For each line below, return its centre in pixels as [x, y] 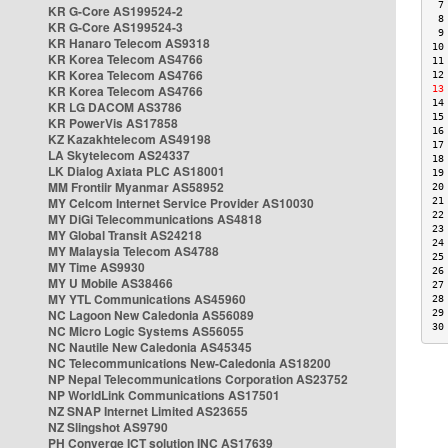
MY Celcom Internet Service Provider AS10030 [181, 203]
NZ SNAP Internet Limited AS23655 [148, 411]
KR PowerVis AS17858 [113, 123]
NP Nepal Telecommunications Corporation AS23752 [198, 379]
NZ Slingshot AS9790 [108, 427]
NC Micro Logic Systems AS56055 [146, 331]
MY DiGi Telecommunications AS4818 [155, 219]
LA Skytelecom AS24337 [119, 155]
